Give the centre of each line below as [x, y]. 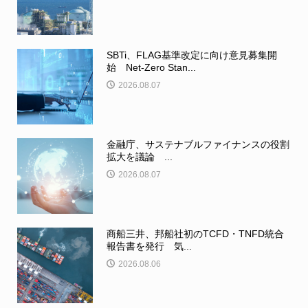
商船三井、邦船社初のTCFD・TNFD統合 [195, 234]
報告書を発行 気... [149, 246]
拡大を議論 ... [139, 157]
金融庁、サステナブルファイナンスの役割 [198, 145]
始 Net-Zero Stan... [151, 68]
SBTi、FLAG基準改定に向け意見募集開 [191, 55]
